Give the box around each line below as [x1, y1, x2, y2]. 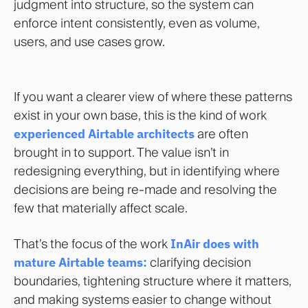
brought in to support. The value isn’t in [14, 144, 229, 160]
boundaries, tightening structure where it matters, [14, 272, 291, 289]
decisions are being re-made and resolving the [14, 181, 277, 197]
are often [195, 125, 248, 142]
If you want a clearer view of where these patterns [14, 88, 292, 104]
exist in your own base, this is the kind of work [14, 107, 267, 123]
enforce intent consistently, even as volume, [14, 15, 260, 32]
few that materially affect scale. [14, 199, 188, 216]
